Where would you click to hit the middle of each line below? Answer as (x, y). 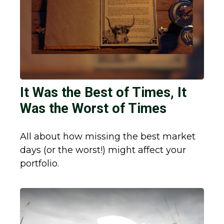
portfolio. (39, 164)
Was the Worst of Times (93, 109)
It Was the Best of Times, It (103, 93)
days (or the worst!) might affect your (103, 150)
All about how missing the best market (108, 137)
